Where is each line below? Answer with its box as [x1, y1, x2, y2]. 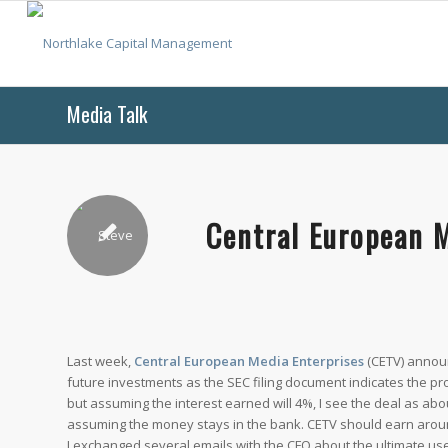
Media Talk [67, 99, 147, 129]
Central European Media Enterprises [134, 352, 364, 371]
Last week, [67, 352, 134, 371]
